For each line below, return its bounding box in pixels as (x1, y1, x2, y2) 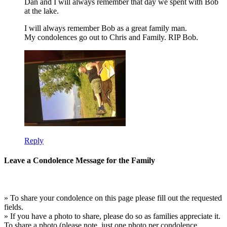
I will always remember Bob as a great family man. (24, 23, 187, 32)
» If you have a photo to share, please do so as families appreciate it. (4, 211, 220, 220)
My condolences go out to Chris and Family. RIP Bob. (24, 32, 198, 42)
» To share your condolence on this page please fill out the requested (4, 193, 222, 202)
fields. (4, 202, 23, 211)
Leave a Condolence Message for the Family (4, 156, 155, 165)
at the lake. (24, 6, 59, 15)
